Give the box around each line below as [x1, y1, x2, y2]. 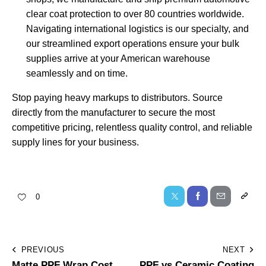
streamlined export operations [42, 39, 167, 49]
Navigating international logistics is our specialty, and [26, 24, 249, 34]
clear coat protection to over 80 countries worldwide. [26, 9, 244, 20]
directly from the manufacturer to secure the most [12, 107, 215, 118]
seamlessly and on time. [26, 68, 128, 79]
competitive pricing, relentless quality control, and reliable [12, 122, 252, 133]
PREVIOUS [21, 245, 65, 254]
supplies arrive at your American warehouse [26, 53, 210, 64]
